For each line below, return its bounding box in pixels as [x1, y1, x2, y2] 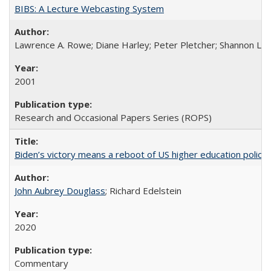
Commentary [15, 257, 68, 269]
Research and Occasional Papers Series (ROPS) [15, 111, 212, 123]
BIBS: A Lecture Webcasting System [15, 2, 164, 15]
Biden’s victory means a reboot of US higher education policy [15, 148, 267, 160]
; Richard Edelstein [105, 184, 181, 197]
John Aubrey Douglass [15, 184, 105, 197]
